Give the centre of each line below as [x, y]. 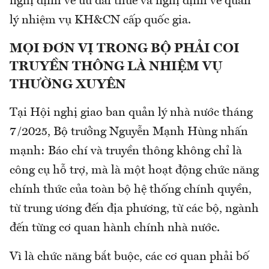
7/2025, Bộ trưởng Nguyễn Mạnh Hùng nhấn [129, 132]
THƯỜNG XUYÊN [69, 84]
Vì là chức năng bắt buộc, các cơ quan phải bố [129, 257]
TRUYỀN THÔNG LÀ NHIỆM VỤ [116, 66]
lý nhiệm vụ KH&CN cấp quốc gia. [100, 20]
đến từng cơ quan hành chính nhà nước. [116, 228]
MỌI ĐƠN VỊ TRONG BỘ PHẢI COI [125, 48]
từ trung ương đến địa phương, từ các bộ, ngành [134, 209]
